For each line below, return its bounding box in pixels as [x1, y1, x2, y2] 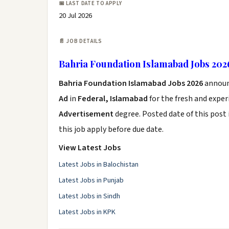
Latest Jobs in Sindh [59, 191, 120, 201]
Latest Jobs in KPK [59, 207, 116, 217]
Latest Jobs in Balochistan [59, 159, 139, 170]
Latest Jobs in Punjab [59, 175, 124, 186]
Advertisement [59, 108, 115, 120]
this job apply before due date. [59, 124, 164, 135]
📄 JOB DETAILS [59, 37, 102, 45]
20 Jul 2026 [59, 10, 92, 21]
